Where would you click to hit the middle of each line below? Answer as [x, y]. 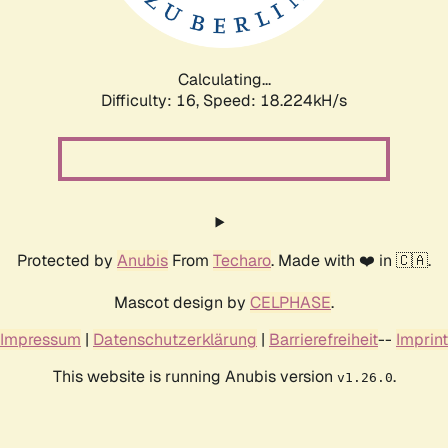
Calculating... [224, 79]
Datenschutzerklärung [175, 339]
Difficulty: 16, [152, 100]
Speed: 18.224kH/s [275, 100]
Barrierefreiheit [323, 339]
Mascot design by [182, 302]
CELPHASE [290, 302]
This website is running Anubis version [194, 376]
